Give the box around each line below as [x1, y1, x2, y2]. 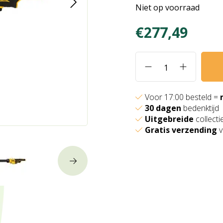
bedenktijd [181, 103, 219, 113]
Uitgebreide [145, 113, 194, 124]
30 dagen [145, 103, 181, 113]
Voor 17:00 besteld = [145, 92, 220, 103]
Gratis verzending [145, 124, 217, 135]
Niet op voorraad [135, 2, 200, 13]
